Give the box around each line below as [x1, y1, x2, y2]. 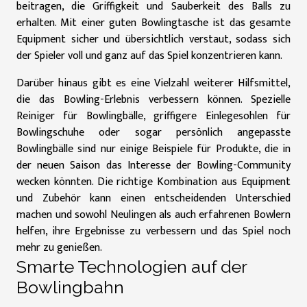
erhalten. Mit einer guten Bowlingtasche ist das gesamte [16, 14, 291, 32]
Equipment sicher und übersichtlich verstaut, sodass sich [16, 30, 291, 49]
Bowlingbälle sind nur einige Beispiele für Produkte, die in [16, 140, 291, 158]
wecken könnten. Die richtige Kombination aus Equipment [16, 173, 291, 191]
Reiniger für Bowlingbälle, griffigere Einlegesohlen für [16, 107, 291, 125]
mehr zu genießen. [16, 238, 102, 257]
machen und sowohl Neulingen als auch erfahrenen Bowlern [16, 206, 291, 224]
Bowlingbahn [16, 277, 124, 297]
